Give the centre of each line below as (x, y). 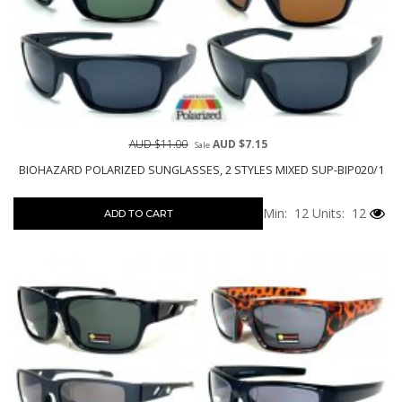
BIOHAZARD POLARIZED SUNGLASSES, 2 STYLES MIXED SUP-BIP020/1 (201, 170)
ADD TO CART (138, 213)
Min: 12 (286, 213)
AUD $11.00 (158, 144)
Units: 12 (337, 213)
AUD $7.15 (238, 144)
